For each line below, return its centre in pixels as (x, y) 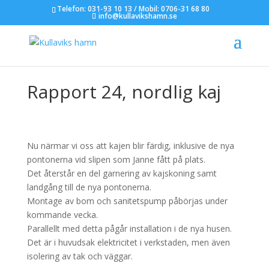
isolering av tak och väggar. (80, 256)
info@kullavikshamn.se (138, 16)
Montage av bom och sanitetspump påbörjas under (127, 201)
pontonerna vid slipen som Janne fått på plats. (116, 159)
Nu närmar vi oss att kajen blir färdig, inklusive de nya (130, 146)
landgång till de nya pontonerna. (89, 187)
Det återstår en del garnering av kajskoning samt (122, 173)
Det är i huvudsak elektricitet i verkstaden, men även (128, 242)
